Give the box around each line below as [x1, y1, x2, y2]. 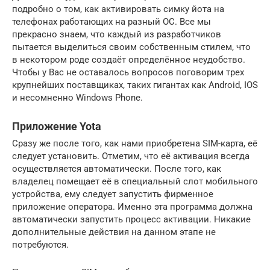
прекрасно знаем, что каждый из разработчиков [12, 29, 221, 40]
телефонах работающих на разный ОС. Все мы [12, 16, 211, 28]
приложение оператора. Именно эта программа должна [12, 201, 253, 213]
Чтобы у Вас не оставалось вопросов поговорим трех [12, 67, 244, 78]
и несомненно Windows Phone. [12, 92, 143, 104]
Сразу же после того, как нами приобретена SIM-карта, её [12, 138, 257, 149]
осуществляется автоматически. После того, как [12, 163, 221, 175]
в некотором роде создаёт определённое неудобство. [12, 54, 245, 66]
